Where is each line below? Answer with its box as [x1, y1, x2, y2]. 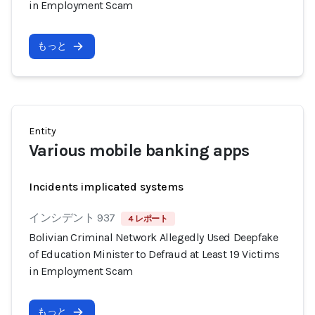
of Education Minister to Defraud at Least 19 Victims [29, 247, 280, 261]
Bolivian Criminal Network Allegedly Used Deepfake [29, 231, 278, 244]
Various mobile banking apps [29, 141, 250, 160]
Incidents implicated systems [29, 180, 184, 193]
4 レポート [128, 214, 168, 224]
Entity [29, 125, 56, 137]
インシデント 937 [29, 211, 115, 224]
